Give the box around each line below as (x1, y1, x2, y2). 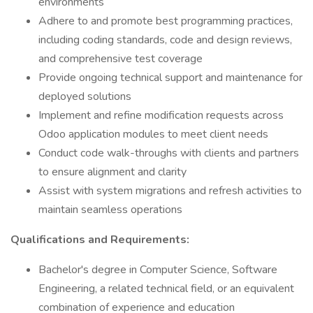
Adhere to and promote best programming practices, (38, 13, 293, 29)
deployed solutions (38, 89, 131, 104)
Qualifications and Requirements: (10, 232, 189, 247)
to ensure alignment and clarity (38, 164, 187, 180)
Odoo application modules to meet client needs (38, 126, 268, 142)
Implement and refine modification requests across (38, 108, 284, 123)
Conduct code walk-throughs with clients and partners (38, 145, 299, 161)
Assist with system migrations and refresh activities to (38, 183, 302, 198)
